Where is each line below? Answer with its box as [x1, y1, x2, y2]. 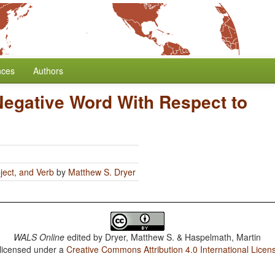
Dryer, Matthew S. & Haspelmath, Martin [105, 231, 261, 243]
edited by [64, 231, 106, 243]
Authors [33, 64, 63, 77]
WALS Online [14, 231, 65, 243]
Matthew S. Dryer [68, 166, 136, 178]
